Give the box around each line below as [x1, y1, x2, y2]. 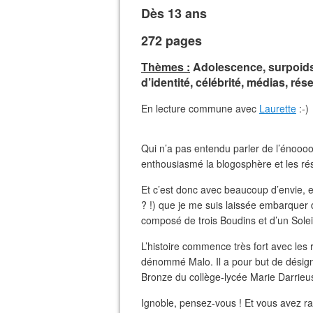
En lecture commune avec [141, 101, 259, 115]
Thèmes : [141, 59, 190, 75]
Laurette [259, 101, 296, 115]
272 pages [141, 31, 202, 50]
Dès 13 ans [141, 4, 207, 22]
